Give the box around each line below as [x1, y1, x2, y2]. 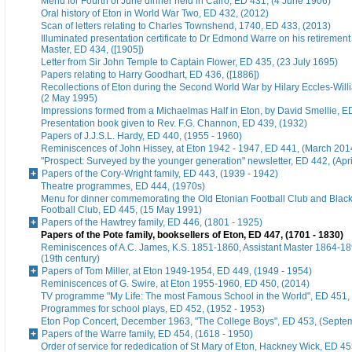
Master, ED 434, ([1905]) [41, 44, 144, 56]
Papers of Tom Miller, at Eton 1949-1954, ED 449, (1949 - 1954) [42, 266, 312, 277]
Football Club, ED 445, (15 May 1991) [41, 204, 202, 216]
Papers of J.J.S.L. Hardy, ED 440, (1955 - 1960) [41, 130, 242, 142]
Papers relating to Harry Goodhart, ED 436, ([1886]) [41, 69, 259, 81]
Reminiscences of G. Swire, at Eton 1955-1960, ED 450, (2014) [41, 278, 310, 290]
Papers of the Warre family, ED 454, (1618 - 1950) [42, 328, 253, 340]
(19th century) [41, 253, 100, 265]
